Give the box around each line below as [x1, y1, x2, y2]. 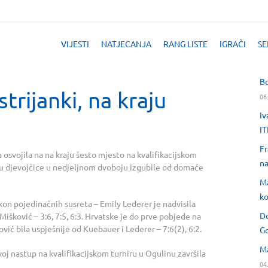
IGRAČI [220, 38, 246, 49]
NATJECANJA [101, 38, 151, 49]
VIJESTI [61, 38, 89, 49]
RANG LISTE [163, 38, 208, 49]
